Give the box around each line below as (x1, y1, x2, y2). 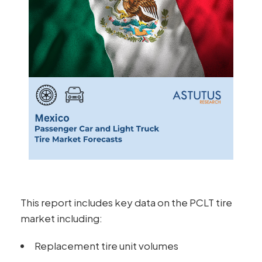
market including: (20, 212, 102, 225)
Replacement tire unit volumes (35, 239, 178, 252)
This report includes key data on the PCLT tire (20, 196, 232, 209)
